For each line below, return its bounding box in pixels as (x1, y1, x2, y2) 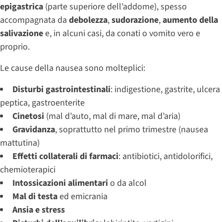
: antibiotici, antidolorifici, (118, 150, 213, 163)
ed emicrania (57, 190, 108, 203)
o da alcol (108, 176, 147, 189)
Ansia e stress (12, 203, 65, 216)
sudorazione (111, 13, 159, 26)
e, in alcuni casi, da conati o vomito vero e (43, 27, 200, 40)
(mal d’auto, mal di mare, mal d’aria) (44, 110, 180, 122)
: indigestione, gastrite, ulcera (111, 83, 220, 96)
